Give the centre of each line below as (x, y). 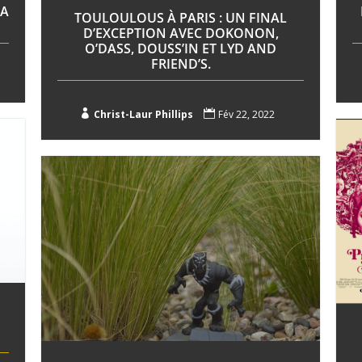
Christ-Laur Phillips (143, 114)
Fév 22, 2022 (246, 114)
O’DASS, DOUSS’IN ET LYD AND (181, 48)
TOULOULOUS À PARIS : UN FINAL (181, 17)
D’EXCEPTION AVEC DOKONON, (181, 33)
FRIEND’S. (181, 63)
